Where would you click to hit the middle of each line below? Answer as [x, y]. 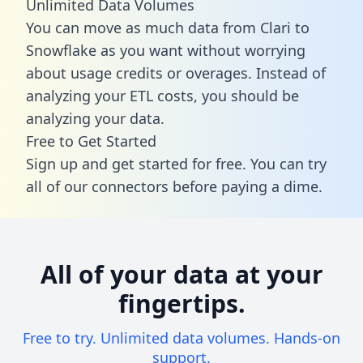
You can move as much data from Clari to [168, 27]
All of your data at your [181, 274]
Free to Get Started [91, 141]
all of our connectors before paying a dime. [174, 186]
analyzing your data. [95, 118]
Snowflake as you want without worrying [166, 50]
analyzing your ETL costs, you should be [162, 95]
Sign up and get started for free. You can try [176, 163]
